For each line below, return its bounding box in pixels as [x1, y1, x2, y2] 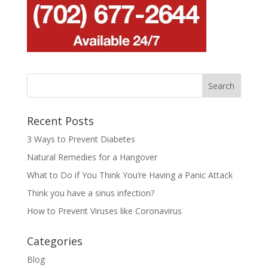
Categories [26, 234, 83, 249]
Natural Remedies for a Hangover [26, 151, 157, 163]
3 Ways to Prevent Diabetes [26, 133, 135, 145]
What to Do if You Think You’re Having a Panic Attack [26, 169, 233, 181]
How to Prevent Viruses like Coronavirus [26, 205, 182, 217]
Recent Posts [26, 114, 94, 129]
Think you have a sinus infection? [26, 187, 154, 199]
